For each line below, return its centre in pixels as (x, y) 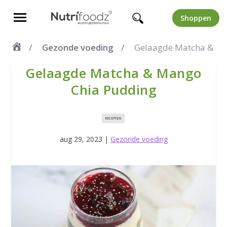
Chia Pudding (113, 90)
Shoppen (196, 18)
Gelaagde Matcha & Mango (113, 73)
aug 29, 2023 (81, 139)
